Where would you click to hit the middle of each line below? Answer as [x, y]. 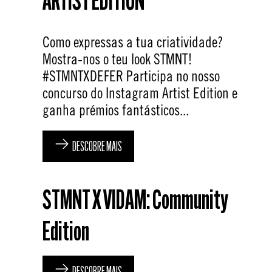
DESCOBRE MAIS [97, 148]
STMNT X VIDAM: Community [135, 202]
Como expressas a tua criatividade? [133, 42]
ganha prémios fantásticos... [116, 110]
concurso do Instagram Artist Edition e [140, 93]
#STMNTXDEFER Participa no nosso [131, 76]
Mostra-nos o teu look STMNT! [117, 59]
